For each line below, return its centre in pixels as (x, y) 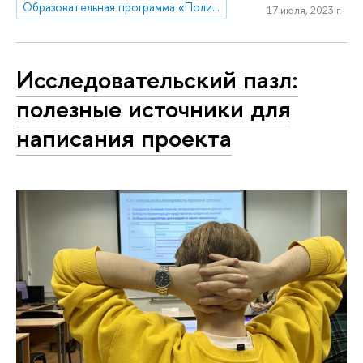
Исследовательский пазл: (157, 80)
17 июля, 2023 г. (304, 10)
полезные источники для (154, 109)
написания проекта (124, 138)
